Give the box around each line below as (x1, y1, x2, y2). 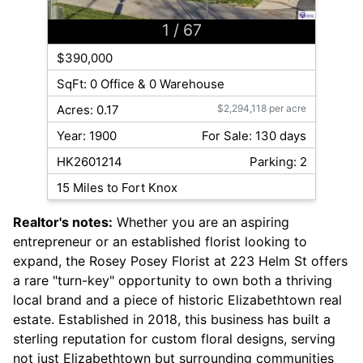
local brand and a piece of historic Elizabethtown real (13, 292, 342, 309)
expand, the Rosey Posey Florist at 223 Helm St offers (13, 253, 348, 270)
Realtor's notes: (13, 214, 113, 231)
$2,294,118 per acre (217, 102, 307, 115)
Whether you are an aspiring (113, 214, 289, 231)
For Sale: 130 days (202, 128, 307, 144)
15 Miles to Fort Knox (56, 180, 177, 196)
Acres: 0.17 (56, 102, 119, 118)
